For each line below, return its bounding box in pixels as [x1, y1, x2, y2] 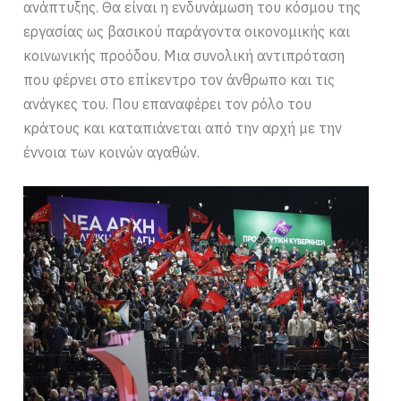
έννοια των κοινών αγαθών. [23, 143, 200, 162]
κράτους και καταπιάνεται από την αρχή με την [23, 119, 343, 138]
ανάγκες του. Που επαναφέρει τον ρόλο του [23, 95, 312, 114]
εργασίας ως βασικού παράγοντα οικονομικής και [23, 22, 351, 41]
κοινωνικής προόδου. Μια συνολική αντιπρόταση [23, 47, 346, 65]
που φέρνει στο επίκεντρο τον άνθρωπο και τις [23, 71, 336, 90]
